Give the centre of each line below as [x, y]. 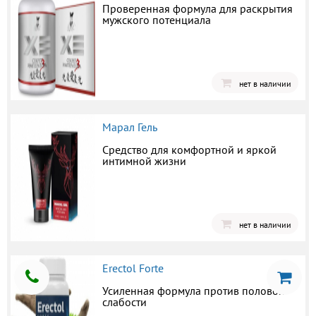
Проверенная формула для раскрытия [197, 9]
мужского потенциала [157, 20]
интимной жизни [144, 161]
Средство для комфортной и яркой [189, 150]
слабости [124, 302]
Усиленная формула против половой [194, 291]
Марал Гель [130, 127]
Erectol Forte [133, 268]
